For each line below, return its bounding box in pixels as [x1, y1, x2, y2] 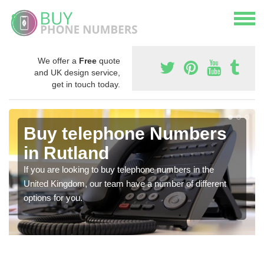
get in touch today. [52, 79, 120, 89]
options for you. [24, 192, 82, 203]
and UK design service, [34, 67, 120, 77]
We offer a [38, 55, 79, 65]
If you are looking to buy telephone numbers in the [24, 164, 214, 174]
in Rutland [24, 143, 109, 163]
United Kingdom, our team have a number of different [24, 178, 226, 189]
